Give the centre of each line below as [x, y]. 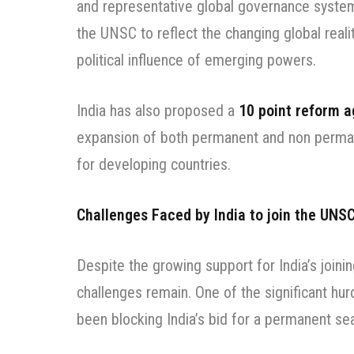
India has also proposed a [158, 111]
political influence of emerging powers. [196, 60]
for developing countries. [154, 165]
